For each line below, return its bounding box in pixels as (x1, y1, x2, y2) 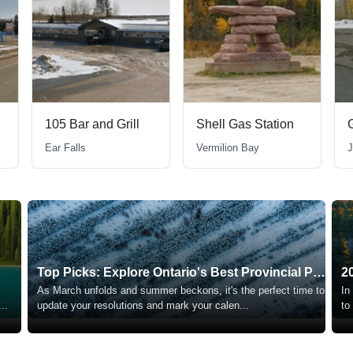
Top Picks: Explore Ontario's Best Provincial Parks (312, 266, 325, 280)
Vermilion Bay (196, 142, 259, 154)
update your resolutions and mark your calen (36, 299, 240, 312)
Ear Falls (45, 142, 86, 154)
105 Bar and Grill (45, 117, 139, 132)
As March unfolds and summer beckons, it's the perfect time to (36, 284, 325, 297)
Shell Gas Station (196, 117, 294, 132)
